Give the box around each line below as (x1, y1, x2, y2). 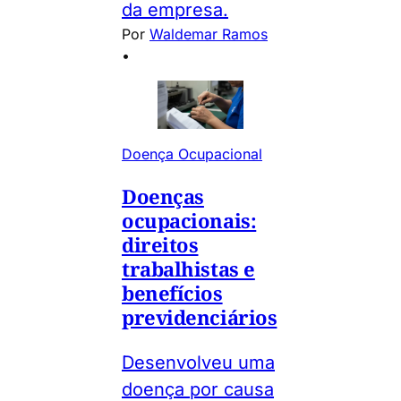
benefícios (122, 278, 223, 306)
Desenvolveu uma (122, 351, 275, 373)
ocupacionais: (122, 206, 257, 234)
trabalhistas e (122, 254, 255, 282)
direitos (122, 230, 199, 258)
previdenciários (122, 303, 277, 330)
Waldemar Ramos (149, 24, 268, 43)
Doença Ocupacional (122, 144, 262, 163)
